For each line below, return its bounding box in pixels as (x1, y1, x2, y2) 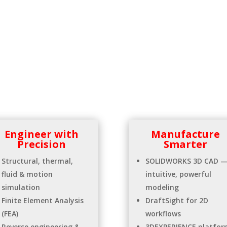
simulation (1, 182, 40, 193)
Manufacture (150, 127, 220, 141)
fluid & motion (1, 169, 53, 179)
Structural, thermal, (1, 156, 73, 166)
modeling (145, 182, 179, 193)
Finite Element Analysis (1, 196, 84, 206)
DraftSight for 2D (145, 196, 208, 206)
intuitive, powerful (145, 169, 211, 179)
